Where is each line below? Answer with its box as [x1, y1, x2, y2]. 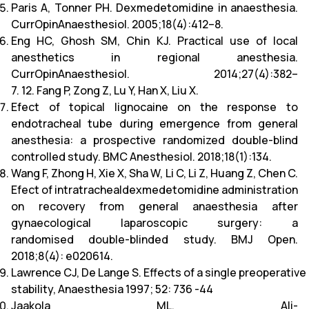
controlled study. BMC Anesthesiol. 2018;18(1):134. [11, 149, 272, 164]
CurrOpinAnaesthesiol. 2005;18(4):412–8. [11, 17, 223, 32]
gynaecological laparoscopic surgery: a [11, 215, 298, 230]
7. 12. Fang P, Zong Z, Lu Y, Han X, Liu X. [11, 83, 201, 98]
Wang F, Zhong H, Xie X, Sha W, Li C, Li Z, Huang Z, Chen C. [11, 166, 298, 181]
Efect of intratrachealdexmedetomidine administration [11, 182, 298, 197]
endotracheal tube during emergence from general [11, 116, 298, 131]
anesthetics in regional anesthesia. [11, 50, 298, 65]
